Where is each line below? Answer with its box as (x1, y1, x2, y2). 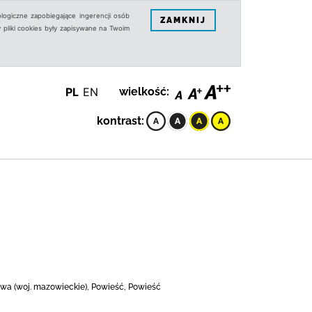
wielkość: (119, 85, 169, 98)
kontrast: (97, 114, 144, 127)
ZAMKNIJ (160, 15, 206, 25)
